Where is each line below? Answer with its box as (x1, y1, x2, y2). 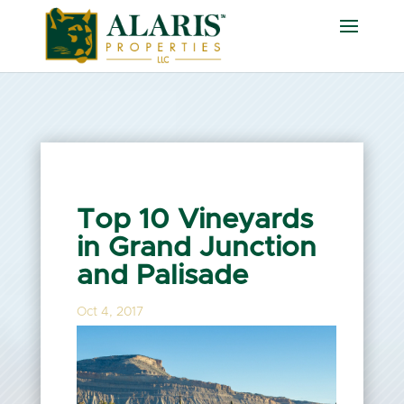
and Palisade (76, 262, 248, 289)
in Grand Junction (76, 234, 317, 262)
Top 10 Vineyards (76, 206, 313, 234)
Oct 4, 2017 (76, 306, 143, 318)
